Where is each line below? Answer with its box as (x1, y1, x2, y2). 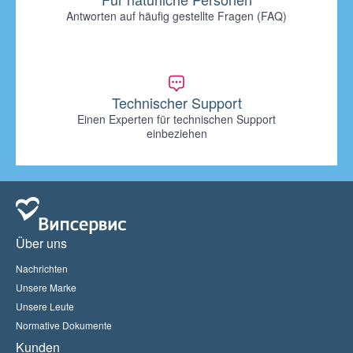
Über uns (16, 234, 67, 252)
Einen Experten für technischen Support (77, 111, 276, 127)
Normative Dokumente (16, 318, 112, 332)
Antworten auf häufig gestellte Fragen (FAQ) (66, 8, 287, 24)
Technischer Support (111, 92, 242, 113)
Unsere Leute (16, 299, 74, 313)
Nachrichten (16, 262, 68, 275)
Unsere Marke (16, 281, 76, 294)
